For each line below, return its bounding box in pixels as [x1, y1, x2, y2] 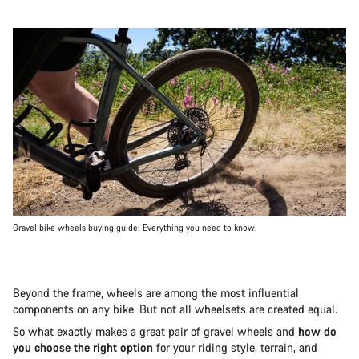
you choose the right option [13, 339, 153, 355]
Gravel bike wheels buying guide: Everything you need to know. [13, 221, 256, 233]
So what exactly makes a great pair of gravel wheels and [13, 323, 298, 339]
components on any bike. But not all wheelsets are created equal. [13, 301, 337, 317]
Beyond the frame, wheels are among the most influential [13, 284, 299, 301]
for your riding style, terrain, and [153, 339, 317, 355]
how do [298, 323, 337, 339]
